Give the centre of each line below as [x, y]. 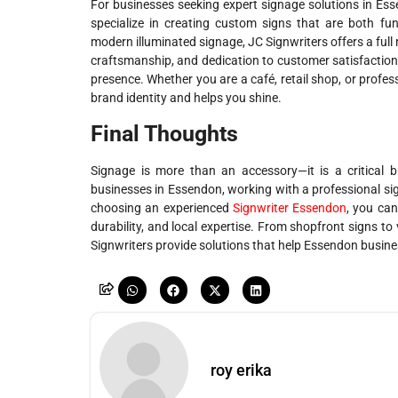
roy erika [241, 370]
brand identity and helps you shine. [186, 98]
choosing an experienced [162, 207]
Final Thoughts [164, 133]
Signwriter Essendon [289, 207]
